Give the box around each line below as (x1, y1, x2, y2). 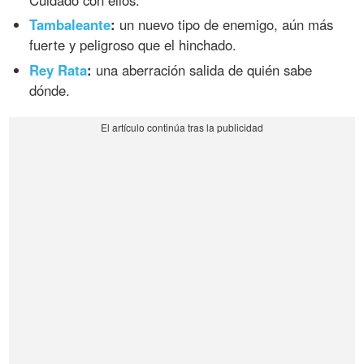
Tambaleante (29, 15, 111, 35)
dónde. (29, 80, 71, 101)
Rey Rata (29, 60, 88, 80)
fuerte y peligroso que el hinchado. (29, 35, 237, 55)
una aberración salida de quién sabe (92, 60, 313, 80)
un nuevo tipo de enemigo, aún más (115, 15, 334, 35)
